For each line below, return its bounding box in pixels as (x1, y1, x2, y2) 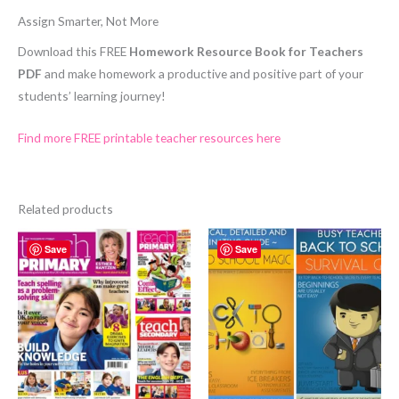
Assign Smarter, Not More (18, 12, 159, 28)
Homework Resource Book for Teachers (129, 44, 363, 60)
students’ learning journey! (18, 88, 166, 104)
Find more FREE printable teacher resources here (18, 130, 281, 146)
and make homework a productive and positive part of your (42, 66, 363, 82)
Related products (18, 200, 113, 216)
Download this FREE (18, 44, 129, 60)
